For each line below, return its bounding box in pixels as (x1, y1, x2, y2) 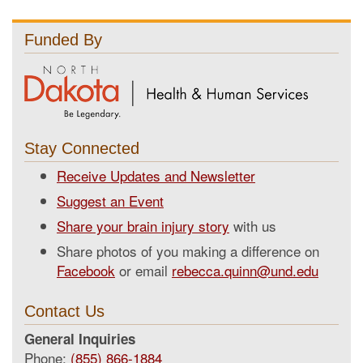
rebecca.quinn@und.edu (172, 260, 318, 280)
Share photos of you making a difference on (57, 241, 319, 261)
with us (229, 216, 276, 236)
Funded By (24, 31, 102, 49)
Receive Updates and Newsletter (57, 165, 255, 186)
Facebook (57, 260, 115, 280)
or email (115, 260, 172, 280)
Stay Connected (24, 139, 139, 157)
